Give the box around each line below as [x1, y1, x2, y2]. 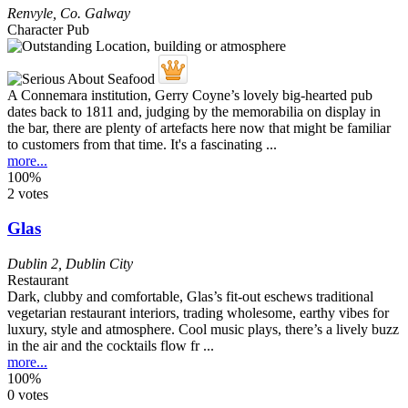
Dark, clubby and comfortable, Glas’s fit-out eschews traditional [7, 288, 373, 304]
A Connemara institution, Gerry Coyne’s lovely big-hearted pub [7, 87, 372, 103]
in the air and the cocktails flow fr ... [7, 337, 214, 353]
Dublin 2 [7, 255, 58, 271]
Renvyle [7, 5, 53, 21]
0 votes [7, 386, 48, 403]
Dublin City [66, 255, 133, 271]
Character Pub [7, 21, 89, 37]
